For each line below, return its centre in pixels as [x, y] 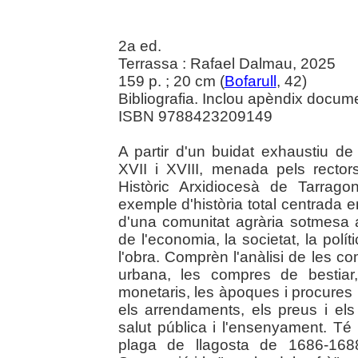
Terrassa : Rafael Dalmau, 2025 [227, 64]
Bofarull [250, 82]
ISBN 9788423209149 [195, 117]
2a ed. [139, 46]
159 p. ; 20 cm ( [171, 82]
